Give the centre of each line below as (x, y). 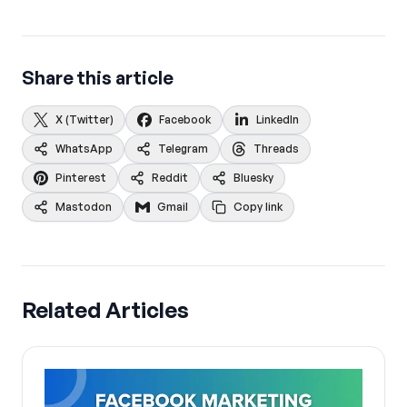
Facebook (185, 119)
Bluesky (253, 177)
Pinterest (81, 177)
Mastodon (84, 206)
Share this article (98, 77)
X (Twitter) (84, 119)
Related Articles (105, 309)
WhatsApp (84, 148)
